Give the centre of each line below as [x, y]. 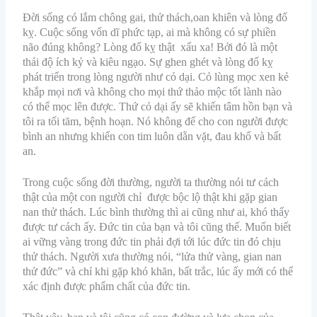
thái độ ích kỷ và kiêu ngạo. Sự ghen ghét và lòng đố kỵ [148, 62]
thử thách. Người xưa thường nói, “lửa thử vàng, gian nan [152, 256]
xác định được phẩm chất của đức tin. [107, 286]
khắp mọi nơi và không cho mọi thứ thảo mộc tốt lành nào [152, 91]
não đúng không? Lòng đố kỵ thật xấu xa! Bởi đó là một [150, 47]
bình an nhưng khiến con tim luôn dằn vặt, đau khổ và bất [152, 136]
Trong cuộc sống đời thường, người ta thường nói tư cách [151, 182]
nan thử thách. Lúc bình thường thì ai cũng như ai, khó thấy [156, 212]
